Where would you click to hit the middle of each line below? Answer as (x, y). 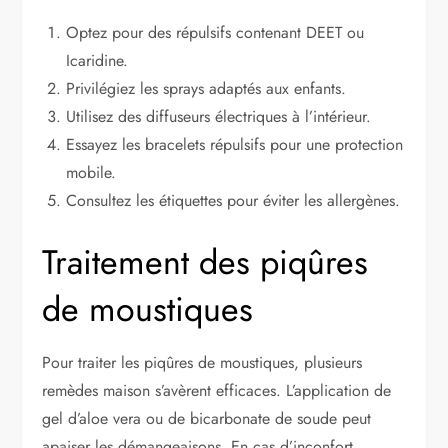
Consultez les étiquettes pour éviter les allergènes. (233, 200)
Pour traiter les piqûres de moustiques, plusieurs (202, 362)
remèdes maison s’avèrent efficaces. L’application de (217, 390)
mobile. (91, 172)
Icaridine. (97, 60)
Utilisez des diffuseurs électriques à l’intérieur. (219, 116)
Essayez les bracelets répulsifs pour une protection (235, 144)
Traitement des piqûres (205, 262)
